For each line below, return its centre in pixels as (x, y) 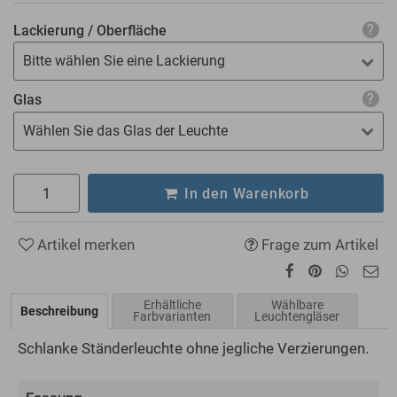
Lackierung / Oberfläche (90, 30)
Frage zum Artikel (318, 245)
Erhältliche (172, 305)
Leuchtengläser (297, 317)
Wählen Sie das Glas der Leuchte (125, 130)
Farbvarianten (172, 317)
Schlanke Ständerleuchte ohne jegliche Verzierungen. (193, 349)
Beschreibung (59, 311)
